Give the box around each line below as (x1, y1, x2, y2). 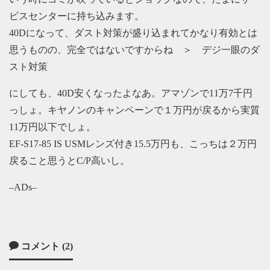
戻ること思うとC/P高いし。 (9, 155, 130, 166)
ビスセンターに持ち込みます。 (9, 11, 144, 22)
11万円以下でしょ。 (9, 122, 96, 133)
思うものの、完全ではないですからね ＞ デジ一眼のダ (9, 45, 260, 55)
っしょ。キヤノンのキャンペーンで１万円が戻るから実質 (9, 105, 260, 116)
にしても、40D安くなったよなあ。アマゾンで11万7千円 (9, 88, 253, 99)
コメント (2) (19, 241, 73, 252)
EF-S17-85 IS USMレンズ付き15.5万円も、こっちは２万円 (9, 139, 257, 149)
